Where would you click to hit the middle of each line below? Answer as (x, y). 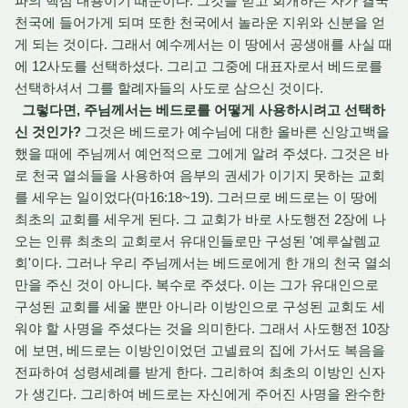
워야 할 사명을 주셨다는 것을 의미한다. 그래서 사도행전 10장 (202, 328)
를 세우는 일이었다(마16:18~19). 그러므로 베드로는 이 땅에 (196, 197)
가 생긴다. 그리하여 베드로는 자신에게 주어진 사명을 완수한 (200, 394)
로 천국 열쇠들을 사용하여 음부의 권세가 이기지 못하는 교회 (200, 175)
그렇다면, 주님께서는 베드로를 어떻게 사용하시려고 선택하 (204, 110)
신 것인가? (48, 132)
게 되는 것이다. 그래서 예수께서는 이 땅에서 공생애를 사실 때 (204, 44)
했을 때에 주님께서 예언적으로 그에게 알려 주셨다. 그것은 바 (202, 153)
